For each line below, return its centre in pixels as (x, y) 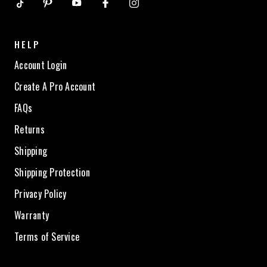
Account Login (41, 65)
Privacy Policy (41, 193)
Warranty (32, 215)
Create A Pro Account (55, 86)
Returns (30, 129)
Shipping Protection (52, 172)
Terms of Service (47, 236)
